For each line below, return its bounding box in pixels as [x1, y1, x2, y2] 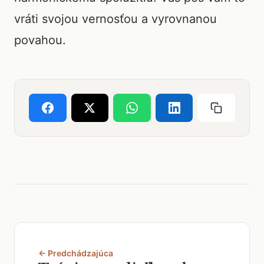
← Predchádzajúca [38, 248, 113, 258]
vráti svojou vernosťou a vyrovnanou [14, 12, 217, 26]
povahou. [14, 33, 66, 47]
